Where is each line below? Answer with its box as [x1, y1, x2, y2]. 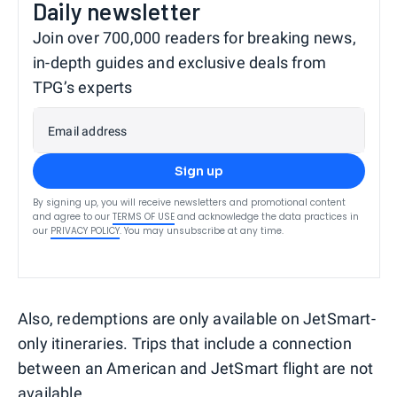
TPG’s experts [33, 77, 133, 97]
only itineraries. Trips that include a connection [18, 333, 352, 353]
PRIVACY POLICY [51, 223, 120, 237]
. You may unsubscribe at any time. [120, 223, 284, 237]
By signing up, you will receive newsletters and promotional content [33, 195, 346, 209]
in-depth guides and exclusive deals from [33, 52, 327, 72]
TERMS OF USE [113, 209, 175, 223]
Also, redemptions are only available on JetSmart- [18, 308, 376, 328]
